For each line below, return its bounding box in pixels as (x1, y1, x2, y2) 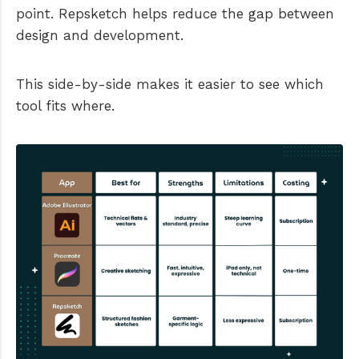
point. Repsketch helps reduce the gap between (16, 5, 334, 22)
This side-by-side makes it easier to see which (16, 75, 324, 92)
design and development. (16, 26, 184, 43)
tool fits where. (16, 97, 115, 114)
